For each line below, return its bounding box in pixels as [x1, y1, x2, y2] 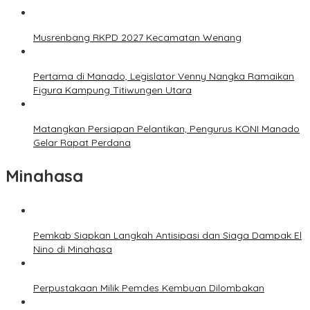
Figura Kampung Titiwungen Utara [33, 84, 192, 97]
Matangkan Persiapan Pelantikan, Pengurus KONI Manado [33, 122, 300, 136]
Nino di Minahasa [33, 243, 112, 256]
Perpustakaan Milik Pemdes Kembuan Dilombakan [33, 282, 264, 295]
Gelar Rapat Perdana [33, 136, 131, 149]
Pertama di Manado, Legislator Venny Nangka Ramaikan [33, 70, 294, 83]
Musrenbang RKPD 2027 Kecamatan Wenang [33, 31, 241, 44]
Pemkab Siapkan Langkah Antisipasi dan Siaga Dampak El [33, 229, 302, 242]
